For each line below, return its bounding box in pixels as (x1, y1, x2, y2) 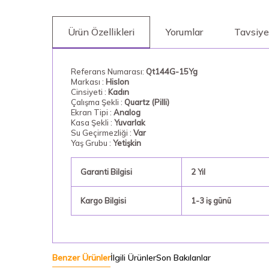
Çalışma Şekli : (71, 97, 124, 107)
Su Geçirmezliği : (71, 128, 133, 138)
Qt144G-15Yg (146, 67, 198, 76)
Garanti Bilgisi (80, 167, 132, 177)
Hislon (106, 77, 129, 86)
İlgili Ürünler (110, 252, 156, 263)
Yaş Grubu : (71, 138, 113, 148)
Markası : (71, 77, 106, 86)
